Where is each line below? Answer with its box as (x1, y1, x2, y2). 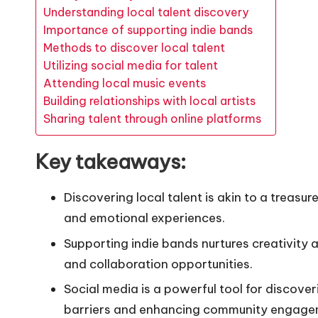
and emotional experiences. (64, 210, 225, 226)
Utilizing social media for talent (43, 58, 218, 73)
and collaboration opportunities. (64, 256, 253, 272)
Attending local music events (43, 76, 206, 91)
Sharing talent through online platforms (43, 111, 261, 126)
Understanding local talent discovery (43, 5, 248, 20)
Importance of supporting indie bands (43, 23, 253, 38)
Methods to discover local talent (43, 40, 225, 55)
